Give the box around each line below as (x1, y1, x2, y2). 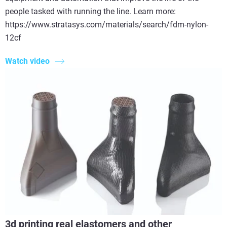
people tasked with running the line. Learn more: (5, 6, 176, 16)
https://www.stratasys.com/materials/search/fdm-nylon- (5, 19, 208, 29)
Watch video (5, 56, 50, 66)
